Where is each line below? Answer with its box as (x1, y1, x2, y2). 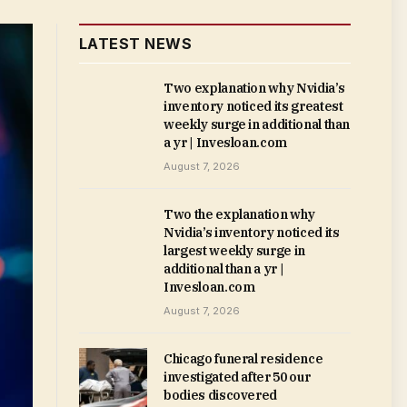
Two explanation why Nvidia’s (164, 80, 345, 96)
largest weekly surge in (164, 243, 305, 259)
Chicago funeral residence (164, 351, 323, 367)
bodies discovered (164, 387, 278, 403)
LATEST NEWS (79, 35, 193, 53)
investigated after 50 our (164, 369, 311, 385)
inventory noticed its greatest (164, 98, 343, 114)
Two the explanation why (164, 206, 315, 223)
